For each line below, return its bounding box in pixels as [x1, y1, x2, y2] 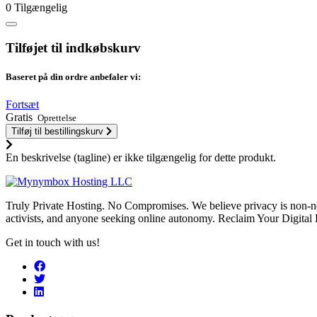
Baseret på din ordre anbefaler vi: [6, 71, 141, 82]
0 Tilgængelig [6, 1, 67, 14]
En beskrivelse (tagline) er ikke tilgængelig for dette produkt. [6, 151, 276, 164]
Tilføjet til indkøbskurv [6, 40, 141, 55]
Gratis [6, 111, 33, 124]
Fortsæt [6, 98, 39, 111]
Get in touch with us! [6, 236, 100, 249]
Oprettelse [35, 113, 76, 124]
